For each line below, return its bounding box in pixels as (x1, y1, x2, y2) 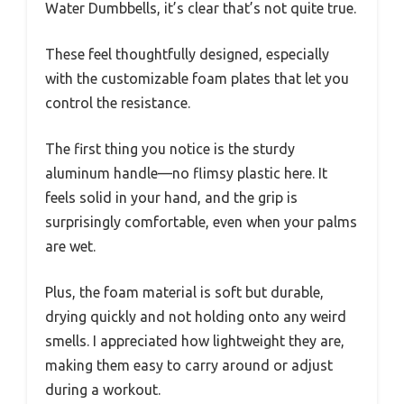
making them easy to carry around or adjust (45, 357, 333, 374)
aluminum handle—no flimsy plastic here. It (45, 165, 327, 182)
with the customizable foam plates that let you (45, 70, 349, 87)
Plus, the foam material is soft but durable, (45, 284, 324, 301)
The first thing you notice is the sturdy (45, 141, 295, 158)
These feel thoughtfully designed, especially (45, 46, 329, 63)
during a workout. (45, 381, 161, 399)
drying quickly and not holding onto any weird (45, 308, 346, 326)
